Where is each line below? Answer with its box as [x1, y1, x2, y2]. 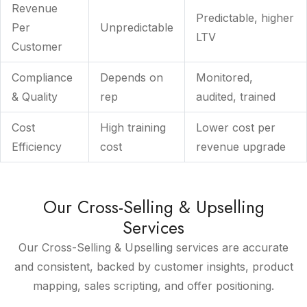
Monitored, [196, 71, 253, 85]
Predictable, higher [196, 11, 294, 25]
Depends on [100, 71, 163, 85]
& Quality [12, 90, 58, 104]
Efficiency [12, 140, 62, 154]
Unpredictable [100, 21, 173, 35]
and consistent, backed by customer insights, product [14, 260, 293, 274]
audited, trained [196, 90, 275, 104]
